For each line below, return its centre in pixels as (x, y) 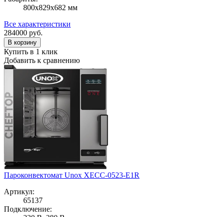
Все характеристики (37, 24)
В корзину (22, 42)
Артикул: (19, 191)
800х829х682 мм (50, 7)
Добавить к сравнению (42, 60)
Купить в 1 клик (31, 51)
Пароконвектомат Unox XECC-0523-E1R (72, 175)
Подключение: (28, 209)
